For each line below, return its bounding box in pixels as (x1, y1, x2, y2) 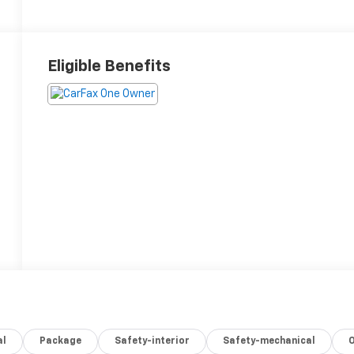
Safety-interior (115, 336, 190, 346)
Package (40, 336, 82, 346)
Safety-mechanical (223, 336, 316, 346)
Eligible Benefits (47, 58, 171, 74)
